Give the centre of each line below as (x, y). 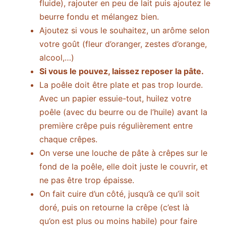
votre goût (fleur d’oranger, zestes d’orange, (123, 44)
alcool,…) (57, 58)
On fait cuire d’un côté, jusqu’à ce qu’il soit (120, 194)
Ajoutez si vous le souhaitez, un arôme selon (124, 31)
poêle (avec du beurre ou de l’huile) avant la (123, 112)
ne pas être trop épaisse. (87, 180)
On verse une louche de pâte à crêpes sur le (123, 153)
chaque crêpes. (68, 139)
